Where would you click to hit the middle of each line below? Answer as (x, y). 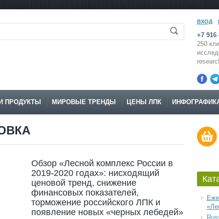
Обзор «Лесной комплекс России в (102, 163)
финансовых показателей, (85, 193)
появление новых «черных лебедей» (107, 212)
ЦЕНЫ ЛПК (144, 102)
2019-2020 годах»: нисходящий (95, 173)
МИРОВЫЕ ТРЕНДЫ (84, 102)
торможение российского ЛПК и (96, 202)
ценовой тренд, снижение (84, 183)
